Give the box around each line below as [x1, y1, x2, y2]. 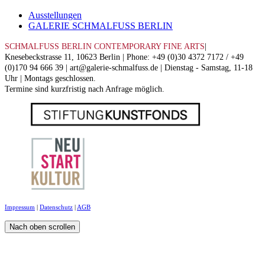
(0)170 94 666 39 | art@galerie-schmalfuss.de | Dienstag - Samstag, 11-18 [5, 63, 253, 72]
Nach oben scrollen [9, 222, 75, 231]
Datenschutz [40, 203, 73, 211]
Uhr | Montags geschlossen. [5, 73, 96, 83]
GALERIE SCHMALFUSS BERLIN [28, 20, 173, 31]
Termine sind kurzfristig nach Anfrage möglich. [5, 84, 164, 93]
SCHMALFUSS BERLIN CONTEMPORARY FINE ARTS [5, 41, 205, 51]
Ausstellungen [28, 9, 82, 20]
